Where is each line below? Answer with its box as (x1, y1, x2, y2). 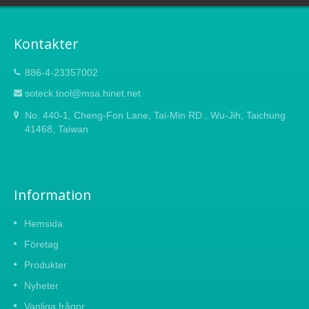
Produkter (24, 259, 67, 271)
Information (14, 186, 91, 205)
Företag (24, 239, 59, 250)
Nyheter (24, 280, 59, 292)
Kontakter (14, 34, 78, 54)
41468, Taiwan (25, 123, 88, 135)
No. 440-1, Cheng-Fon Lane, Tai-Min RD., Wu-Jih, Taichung (25, 110, 286, 121)
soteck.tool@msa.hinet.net (25, 88, 141, 99)
